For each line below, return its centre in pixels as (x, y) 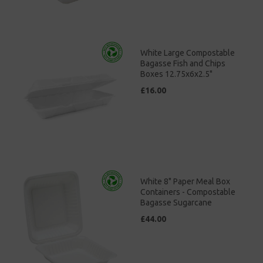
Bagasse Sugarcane (176, 202)
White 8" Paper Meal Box (185, 181)
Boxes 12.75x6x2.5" (176, 74)
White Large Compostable (188, 53)
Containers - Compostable (188, 192)
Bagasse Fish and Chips (183, 63)
